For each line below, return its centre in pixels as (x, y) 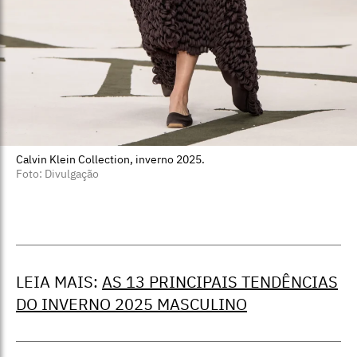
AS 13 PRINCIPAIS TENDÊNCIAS (220, 282)
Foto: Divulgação (57, 174)
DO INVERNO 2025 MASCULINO (131, 304)
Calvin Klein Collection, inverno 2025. (110, 160)
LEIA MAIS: (59, 282)
